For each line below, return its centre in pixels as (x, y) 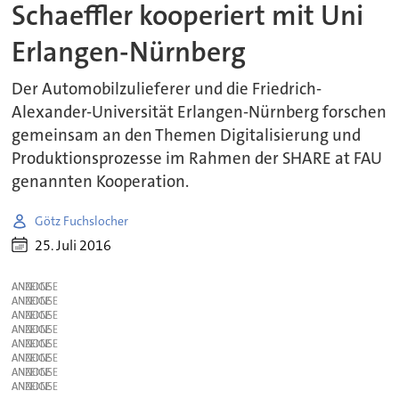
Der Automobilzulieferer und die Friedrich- (167, 90)
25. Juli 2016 (73, 245)
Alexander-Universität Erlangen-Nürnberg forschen (199, 113)
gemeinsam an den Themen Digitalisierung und (187, 136)
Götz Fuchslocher (82, 220)
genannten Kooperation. (101, 182)
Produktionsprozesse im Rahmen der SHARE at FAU (197, 159)
